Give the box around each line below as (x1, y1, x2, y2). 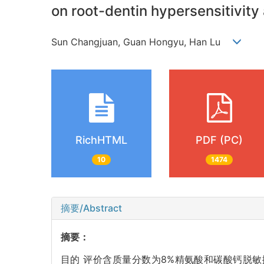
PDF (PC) (196, 133, 243, 146)
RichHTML (75, 133, 127, 146)
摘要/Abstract (61, 202, 122, 214)
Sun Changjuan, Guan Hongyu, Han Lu (51, 35, 232, 48)
